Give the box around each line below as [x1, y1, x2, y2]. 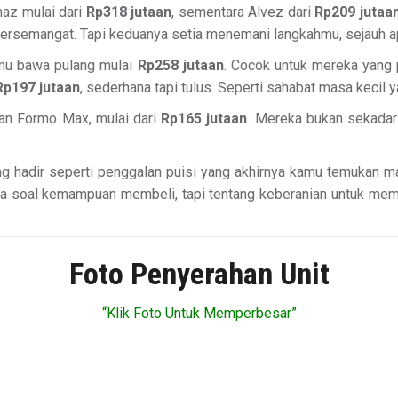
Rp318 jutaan [85, 4, 172, 20]
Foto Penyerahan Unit [68, 256, 330, 291]
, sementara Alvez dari [171, 4, 315, 20]
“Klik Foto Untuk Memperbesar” [101, 305, 297, 322]
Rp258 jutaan [137, 57, 224, 74]
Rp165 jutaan [161, 110, 248, 127]
